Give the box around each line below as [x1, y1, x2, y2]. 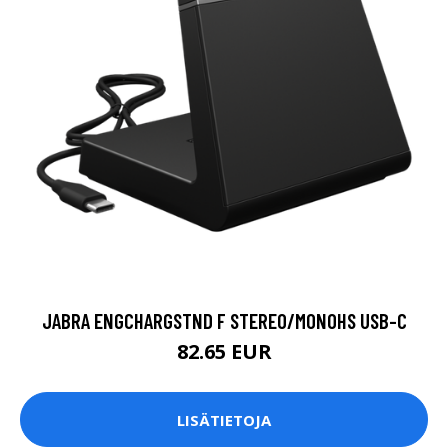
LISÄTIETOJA [177, 409, 271, 430]
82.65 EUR [176, 338, 272, 366]
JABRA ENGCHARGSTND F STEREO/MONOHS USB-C [41, 308, 407, 334]
